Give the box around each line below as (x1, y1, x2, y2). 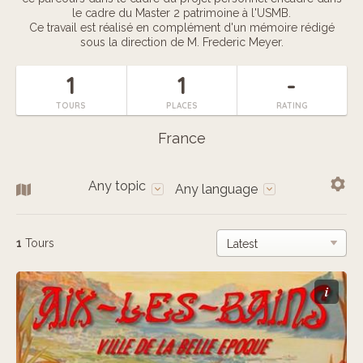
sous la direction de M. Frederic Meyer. (79, 36, 284, 49)
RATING (275, 100, 308, 111)
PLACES (165, 100, 198, 111)
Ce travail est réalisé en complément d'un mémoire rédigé (28, 21, 335, 34)
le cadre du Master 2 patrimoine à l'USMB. (72, 6, 291, 19)
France (157, 130, 206, 147)
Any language (174, 181, 258, 197)
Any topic (88, 178, 146, 194)
